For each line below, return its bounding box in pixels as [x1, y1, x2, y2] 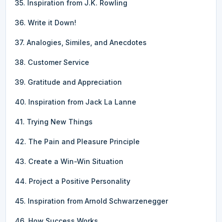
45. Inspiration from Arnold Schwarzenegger [15, 196, 168, 205]
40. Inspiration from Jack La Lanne [15, 97, 136, 106]
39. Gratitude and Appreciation [15, 77, 122, 86]
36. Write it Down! [15, 18, 76, 27]
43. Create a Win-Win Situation [15, 157, 123, 166]
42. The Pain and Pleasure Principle [15, 137, 140, 146]
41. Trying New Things [15, 117, 93, 126]
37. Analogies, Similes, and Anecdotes [15, 38, 147, 47]
